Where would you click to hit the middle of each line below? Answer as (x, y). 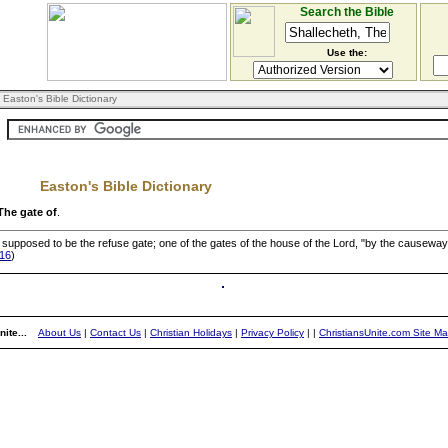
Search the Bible (346, 12)
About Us (59, 332)
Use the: (346, 52)
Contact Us (115, 332)
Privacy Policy (272, 332)
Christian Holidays (191, 332)
